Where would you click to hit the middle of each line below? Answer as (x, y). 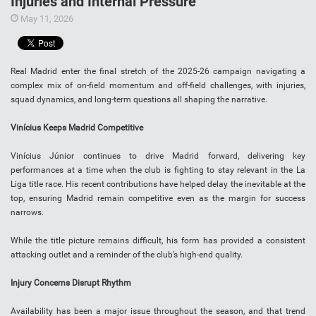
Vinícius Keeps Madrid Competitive (77, 128)
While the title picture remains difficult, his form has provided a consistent (158, 241)
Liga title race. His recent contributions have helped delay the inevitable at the (158, 184)
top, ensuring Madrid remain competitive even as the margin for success (158, 199)
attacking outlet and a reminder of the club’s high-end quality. (127, 255)
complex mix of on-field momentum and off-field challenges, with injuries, (158, 86)
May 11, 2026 (46, 19)
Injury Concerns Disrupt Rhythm (71, 283)
